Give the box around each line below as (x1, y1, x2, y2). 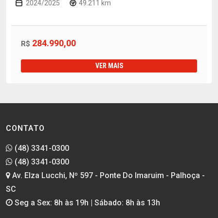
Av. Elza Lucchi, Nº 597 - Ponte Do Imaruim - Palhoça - (10, 170, 205, 180)
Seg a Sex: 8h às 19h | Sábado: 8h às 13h (13, 198, 160, 207)
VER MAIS (95, 61, 123, 70)
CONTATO (6, 123, 45, 133)
